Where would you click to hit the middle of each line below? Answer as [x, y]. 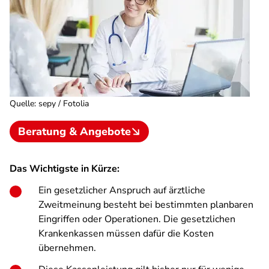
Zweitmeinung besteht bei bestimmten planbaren [146, 205]
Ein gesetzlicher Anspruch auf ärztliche [122, 190]
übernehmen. [67, 248]
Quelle [22, 104]
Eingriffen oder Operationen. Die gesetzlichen [137, 219]
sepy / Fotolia [64, 104]
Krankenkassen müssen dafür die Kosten [126, 234]
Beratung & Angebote [74, 131]
